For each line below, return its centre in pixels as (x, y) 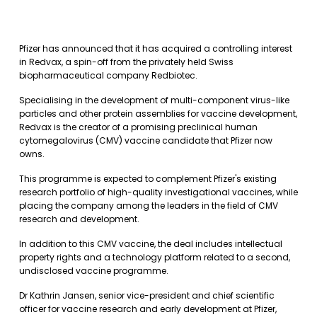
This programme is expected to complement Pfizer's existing (148, 179)
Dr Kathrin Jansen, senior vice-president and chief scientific (147, 295)
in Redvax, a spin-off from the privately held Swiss (126, 62)
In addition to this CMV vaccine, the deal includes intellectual (151, 244)
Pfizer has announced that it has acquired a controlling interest (156, 48)
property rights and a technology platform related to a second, (155, 257)
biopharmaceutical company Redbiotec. (108, 75)
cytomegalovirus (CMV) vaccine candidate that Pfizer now (146, 140)
